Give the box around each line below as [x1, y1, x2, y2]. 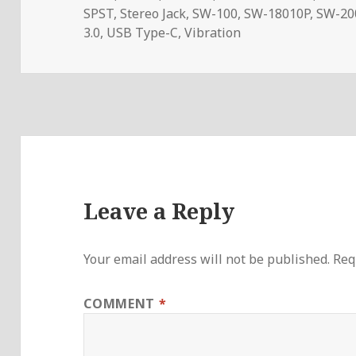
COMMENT [83, 295, 159, 313]
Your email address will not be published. [83, 250, 331, 269]
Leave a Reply [83, 196, 235, 226]
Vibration [184, 23, 242, 41]
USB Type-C [106, 23, 179, 41]
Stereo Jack [120, 4, 187, 22]
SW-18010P [244, 4, 311, 22]
